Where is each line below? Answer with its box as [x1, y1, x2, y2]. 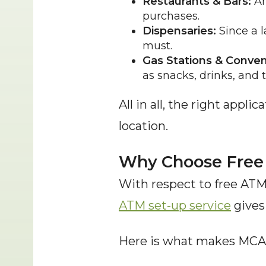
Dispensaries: [142, 24, 216, 37]
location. [119, 119, 168, 133]
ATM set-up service [119, 198, 231, 213]
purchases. [142, 9, 199, 23]
